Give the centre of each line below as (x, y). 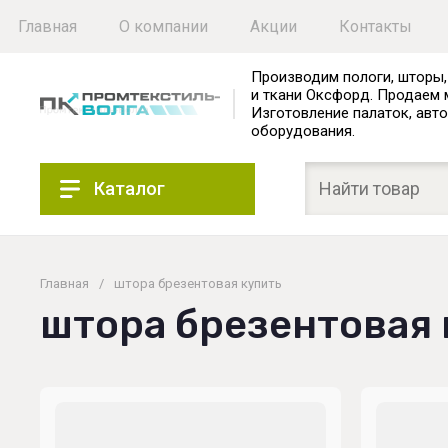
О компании (163, 26)
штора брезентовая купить (198, 283)
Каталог (129, 188)
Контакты (375, 26)
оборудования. (303, 131)
